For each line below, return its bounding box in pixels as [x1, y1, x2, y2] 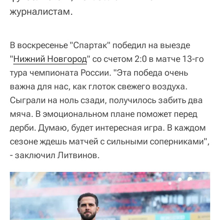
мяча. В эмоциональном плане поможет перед [10, 108, 197, 119]
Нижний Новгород [13, 53, 87, 64]
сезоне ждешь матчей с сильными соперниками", [10, 136, 210, 146]
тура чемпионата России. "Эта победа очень [10, 67, 188, 78]
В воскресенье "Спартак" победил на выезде [10, 39, 190, 50]
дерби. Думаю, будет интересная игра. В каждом [10, 122, 206, 133]
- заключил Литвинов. [10, 149, 100, 160]
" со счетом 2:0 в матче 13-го [87, 53, 204, 64]
